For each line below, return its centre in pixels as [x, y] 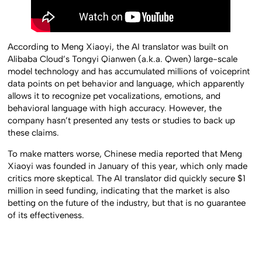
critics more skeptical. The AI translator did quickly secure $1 [127, 178]
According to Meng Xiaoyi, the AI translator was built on [118, 47]
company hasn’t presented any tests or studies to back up [122, 121]
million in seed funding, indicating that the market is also [119, 190]
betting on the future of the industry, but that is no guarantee [127, 203]
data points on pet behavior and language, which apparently [126, 84]
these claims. [34, 133]
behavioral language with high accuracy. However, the [115, 108]
